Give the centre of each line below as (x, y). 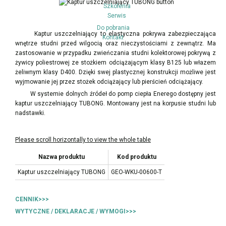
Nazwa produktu (62, 157)
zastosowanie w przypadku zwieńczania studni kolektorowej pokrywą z (116, 53)
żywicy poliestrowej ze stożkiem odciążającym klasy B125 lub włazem (116, 63)
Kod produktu (136, 157)
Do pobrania (113, 28)
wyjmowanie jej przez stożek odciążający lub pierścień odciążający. (109, 82)
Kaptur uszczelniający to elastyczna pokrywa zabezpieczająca (116, 34)
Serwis (117, 16)
